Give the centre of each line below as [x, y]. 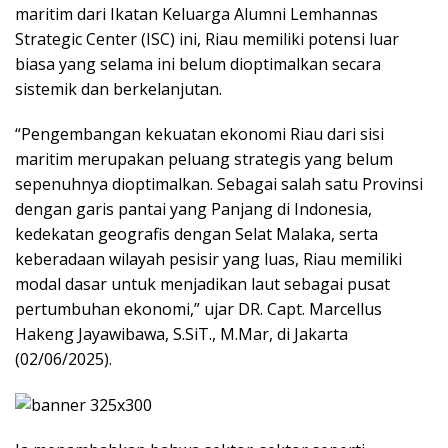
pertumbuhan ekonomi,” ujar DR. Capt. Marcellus [198, 308]
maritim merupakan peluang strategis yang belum [204, 158]
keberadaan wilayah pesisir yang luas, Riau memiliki [208, 258]
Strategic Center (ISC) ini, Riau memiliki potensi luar [207, 38]
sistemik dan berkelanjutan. [118, 88]
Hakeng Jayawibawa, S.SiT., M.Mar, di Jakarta [181, 333]
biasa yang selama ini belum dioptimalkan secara [198, 63]
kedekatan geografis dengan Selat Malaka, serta [196, 233]
